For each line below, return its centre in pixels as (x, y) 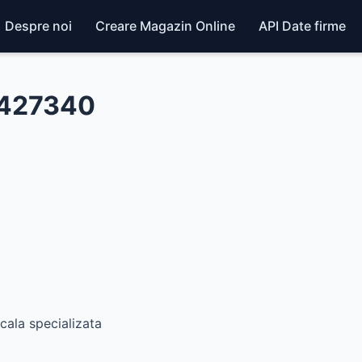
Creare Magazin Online (165, 26)
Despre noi (38, 26)
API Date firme (302, 26)
